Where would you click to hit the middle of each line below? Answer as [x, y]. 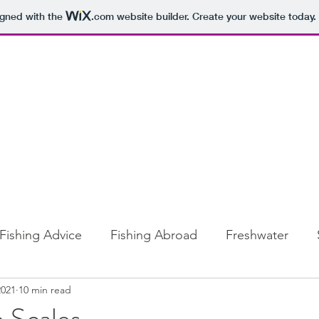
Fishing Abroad [154, 235]
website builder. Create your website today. [215, 17]
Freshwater [257, 235]
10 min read [45, 289]
